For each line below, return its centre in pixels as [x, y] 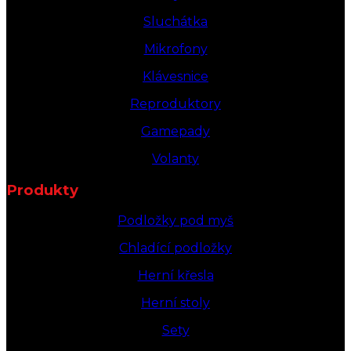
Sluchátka [175, 22]
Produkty [42, 190]
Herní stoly [175, 303]
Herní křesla [175, 276]
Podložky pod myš [175, 221]
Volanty [175, 159]
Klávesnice [175, 77]
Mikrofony [175, 49]
